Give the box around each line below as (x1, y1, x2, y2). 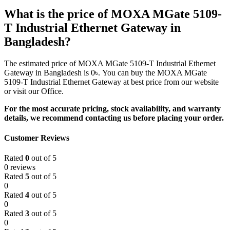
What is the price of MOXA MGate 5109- (4, 7, 222, 21)
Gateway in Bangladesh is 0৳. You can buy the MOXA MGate (4, 68, 207, 77)
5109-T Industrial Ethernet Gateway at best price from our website (4, 77, 219, 86)
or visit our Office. (4, 86, 64, 95)
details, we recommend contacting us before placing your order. (4, 113, 224, 122)
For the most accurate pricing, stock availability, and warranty (4, 104, 221, 113)
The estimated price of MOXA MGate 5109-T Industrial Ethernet (4, 59, 216, 68)
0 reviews (4, 163, 35, 172)
